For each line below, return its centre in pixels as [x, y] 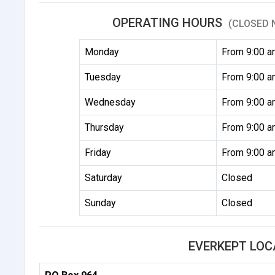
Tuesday [103, 77]
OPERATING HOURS [168, 22]
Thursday [105, 127]
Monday [102, 52]
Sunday [101, 203]
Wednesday [110, 102]
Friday [98, 152]
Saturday [104, 177]
